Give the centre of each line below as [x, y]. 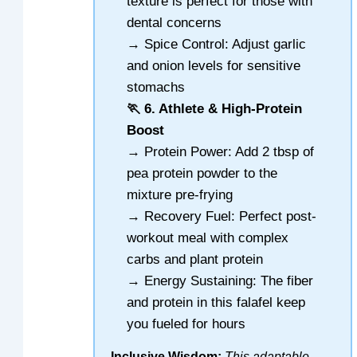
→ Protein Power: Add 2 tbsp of [221, 151]
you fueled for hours [186, 324]
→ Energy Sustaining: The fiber [220, 280]
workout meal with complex [208, 237]
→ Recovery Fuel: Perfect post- [222, 216]
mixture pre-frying [180, 194]
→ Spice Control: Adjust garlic [217, 44]
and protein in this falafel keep [216, 302]
